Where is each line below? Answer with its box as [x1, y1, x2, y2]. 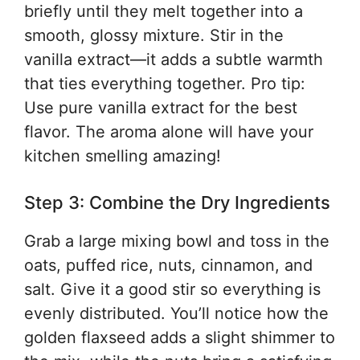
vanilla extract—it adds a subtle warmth [24, 49, 323, 69]
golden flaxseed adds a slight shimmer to [24, 327, 335, 347]
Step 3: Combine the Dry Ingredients [24, 191, 330, 213]
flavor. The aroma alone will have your [24, 121, 313, 141]
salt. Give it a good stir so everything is [24, 279, 321, 299]
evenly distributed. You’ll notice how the [24, 303, 329, 323]
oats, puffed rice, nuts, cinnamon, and [24, 255, 313, 275]
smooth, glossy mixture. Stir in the [24, 25, 284, 45]
